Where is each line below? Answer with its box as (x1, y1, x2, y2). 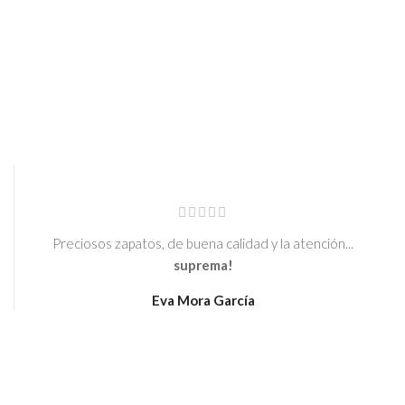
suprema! (173, 257, 233, 274)
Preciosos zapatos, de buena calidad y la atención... (52, 235, 353, 252)
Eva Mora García (151, 292, 255, 309)
